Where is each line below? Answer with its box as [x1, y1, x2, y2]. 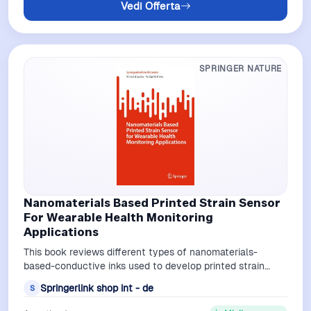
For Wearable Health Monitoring [24, 210, 213, 225]
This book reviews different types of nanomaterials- [24, 246, 258, 259]
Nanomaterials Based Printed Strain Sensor [24, 196, 280, 210]
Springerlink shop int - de [40, 281, 153, 294]
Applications [24, 225, 99, 239]
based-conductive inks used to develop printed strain [24, 260, 264, 273]
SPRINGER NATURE [199, 63, 282, 74]
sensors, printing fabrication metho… [24, 274, 186, 287]
